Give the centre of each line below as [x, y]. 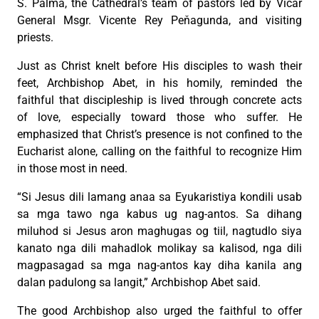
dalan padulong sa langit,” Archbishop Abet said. [139, 282]
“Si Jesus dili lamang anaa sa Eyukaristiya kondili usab [159, 197]
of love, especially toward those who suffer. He [159, 117]
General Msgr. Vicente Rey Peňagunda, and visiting [159, 20]
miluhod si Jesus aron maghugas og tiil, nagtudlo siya [159, 231]
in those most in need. [72, 168]
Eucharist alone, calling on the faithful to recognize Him [159, 151]
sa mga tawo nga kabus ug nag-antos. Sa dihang [159, 214]
